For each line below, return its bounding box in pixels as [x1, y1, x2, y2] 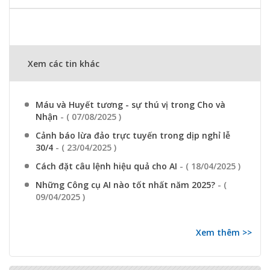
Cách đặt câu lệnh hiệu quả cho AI [36, 160, 180, 172]
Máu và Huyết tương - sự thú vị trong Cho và [36, 98, 225, 110]
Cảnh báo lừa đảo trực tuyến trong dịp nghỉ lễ [36, 129, 230, 141]
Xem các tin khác [28, 57, 99, 69]
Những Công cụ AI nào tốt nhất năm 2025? [36, 178, 218, 190]
